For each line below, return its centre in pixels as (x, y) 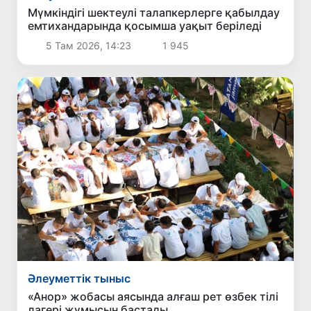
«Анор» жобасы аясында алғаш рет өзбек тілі (153, 297)
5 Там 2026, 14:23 (88, 45)
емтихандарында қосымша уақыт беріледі (145, 25)
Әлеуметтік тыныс (79, 279)
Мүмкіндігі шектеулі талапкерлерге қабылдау (154, 12)
